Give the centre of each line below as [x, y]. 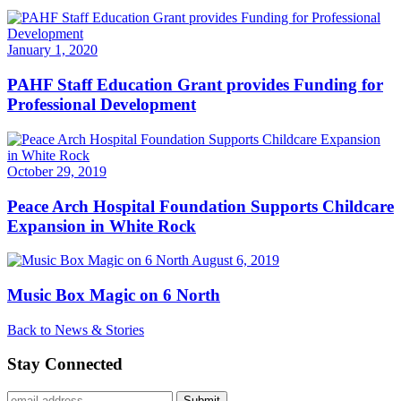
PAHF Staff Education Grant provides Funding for [195, 85]
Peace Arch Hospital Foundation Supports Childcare [200, 206]
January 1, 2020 [52, 50]
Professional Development [102, 105]
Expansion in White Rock [102, 226]
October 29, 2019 [57, 171]
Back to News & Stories [76, 329]
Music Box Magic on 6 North [114, 294]
